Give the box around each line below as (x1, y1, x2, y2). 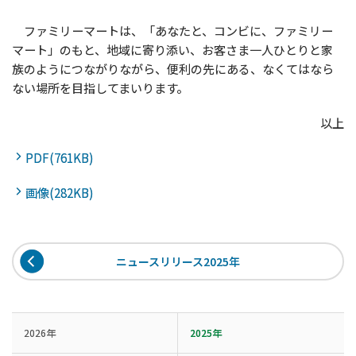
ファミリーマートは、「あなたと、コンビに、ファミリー (12, 22, 333, 40)
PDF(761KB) (25, 149, 98, 167)
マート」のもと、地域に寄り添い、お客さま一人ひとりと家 (12, 41, 333, 59)
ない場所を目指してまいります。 (12, 79, 188, 97)
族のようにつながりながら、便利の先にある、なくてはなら (12, 60, 334, 78)
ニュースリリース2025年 (116, 253, 240, 270)
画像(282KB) (25, 184, 98, 202)
